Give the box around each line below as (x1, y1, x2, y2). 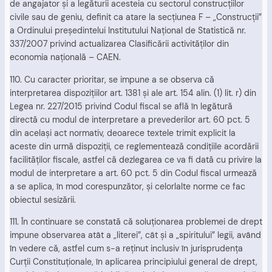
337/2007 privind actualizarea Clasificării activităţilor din (10, 38, 229, 50)
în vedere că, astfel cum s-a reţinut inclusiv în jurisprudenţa (10, 242, 243, 254)
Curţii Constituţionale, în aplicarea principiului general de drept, (10, 256, 257, 267)
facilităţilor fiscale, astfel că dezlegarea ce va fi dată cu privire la (10, 154, 262, 165)
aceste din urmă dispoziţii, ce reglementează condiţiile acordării (10, 140, 259, 152)
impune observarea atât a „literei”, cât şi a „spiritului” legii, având (10, 229, 261, 240)
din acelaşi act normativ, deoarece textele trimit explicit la (10, 127, 236, 138)
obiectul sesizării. (10, 194, 76, 205)
